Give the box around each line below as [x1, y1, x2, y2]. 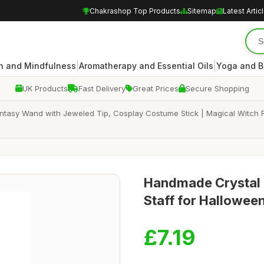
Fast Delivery [78, 84, 126, 93]
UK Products [22, 84, 68, 93]
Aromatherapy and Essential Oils [79, 60, 213, 71]
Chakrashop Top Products [90, 6, 180, 15]
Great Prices [132, 84, 179, 93]
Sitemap [187, 6, 216, 15]
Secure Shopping [185, 84, 249, 93]
